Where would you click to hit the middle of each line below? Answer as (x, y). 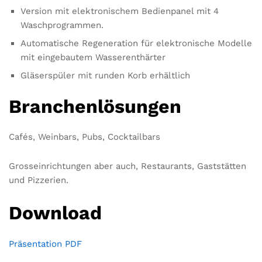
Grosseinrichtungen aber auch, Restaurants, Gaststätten (127, 166)
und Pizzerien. (39, 180)
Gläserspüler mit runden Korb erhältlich (105, 76)
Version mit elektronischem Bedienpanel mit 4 (120, 11)
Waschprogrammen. (62, 25)
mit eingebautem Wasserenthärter (93, 58)
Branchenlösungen (95, 106)
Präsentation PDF (45, 244)
